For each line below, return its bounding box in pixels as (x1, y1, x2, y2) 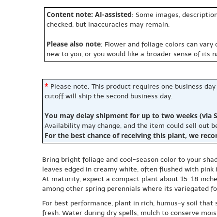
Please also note (46, 39, 101, 48)
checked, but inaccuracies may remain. (46, 20, 170, 29)
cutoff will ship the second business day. (45, 92, 172, 100)
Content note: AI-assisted (46, 10, 132, 19)
